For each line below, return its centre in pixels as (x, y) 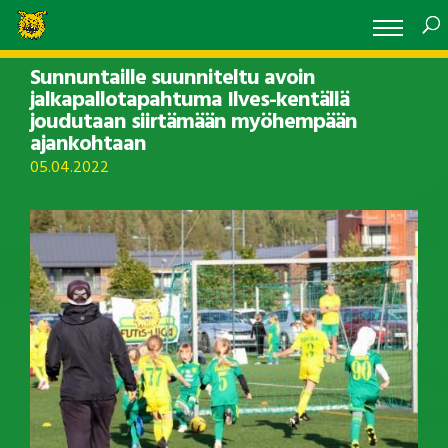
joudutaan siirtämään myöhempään (193, 122)
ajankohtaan (88, 144)
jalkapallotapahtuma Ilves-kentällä (189, 100)
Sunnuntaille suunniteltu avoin (172, 78)
